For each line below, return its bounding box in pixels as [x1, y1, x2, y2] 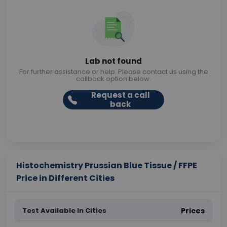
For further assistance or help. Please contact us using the [19, 67, 208, 77]
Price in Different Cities [16, 172, 115, 184]
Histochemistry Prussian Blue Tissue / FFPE [16, 160, 197, 171]
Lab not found [85, 56, 142, 66]
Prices [181, 206, 205, 216]
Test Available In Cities [22, 206, 106, 215]
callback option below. [76, 74, 151, 84]
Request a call [91, 90, 150, 100]
